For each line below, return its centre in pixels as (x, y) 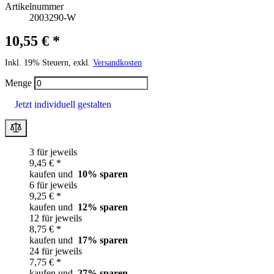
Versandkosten (117, 62)
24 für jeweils (56, 251)
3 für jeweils (53, 152)
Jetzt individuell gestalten (63, 105)
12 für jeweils (56, 218)
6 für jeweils (53, 185)
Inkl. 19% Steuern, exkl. (49, 62)
